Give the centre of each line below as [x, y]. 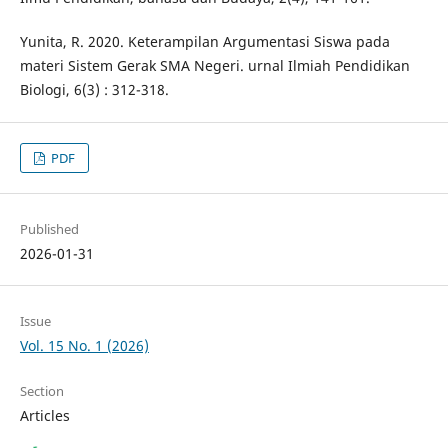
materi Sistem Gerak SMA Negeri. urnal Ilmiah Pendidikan [214, 66]
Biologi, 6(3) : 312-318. [94, 90]
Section [41, 390]
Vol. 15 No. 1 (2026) [84, 345]
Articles [44, 415]
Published [49, 229]
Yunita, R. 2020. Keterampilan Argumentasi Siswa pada [204, 42]
